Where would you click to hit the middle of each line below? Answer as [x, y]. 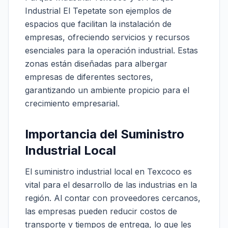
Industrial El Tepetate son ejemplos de [98, 11]
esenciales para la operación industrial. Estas [111, 50]
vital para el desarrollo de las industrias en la [111, 185]
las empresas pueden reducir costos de [101, 211]
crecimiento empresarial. [72, 103]
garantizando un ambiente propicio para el [107, 90]
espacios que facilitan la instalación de [98, 24]
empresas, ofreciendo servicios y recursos [107, 37]
